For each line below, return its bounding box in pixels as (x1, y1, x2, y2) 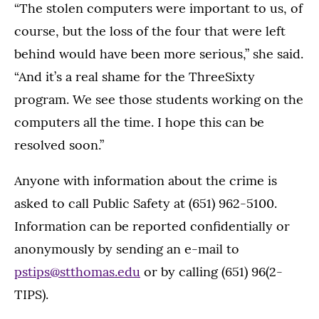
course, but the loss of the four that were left (14, 23, 286, 39)
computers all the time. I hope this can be (14, 114, 264, 130)
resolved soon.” (14, 137, 104, 153)
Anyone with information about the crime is (14, 172, 277, 189)
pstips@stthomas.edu (14, 263, 140, 280)
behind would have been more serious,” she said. (14, 46, 303, 62)
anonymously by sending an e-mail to (14, 241, 239, 257)
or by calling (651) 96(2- (140, 263, 283, 280)
